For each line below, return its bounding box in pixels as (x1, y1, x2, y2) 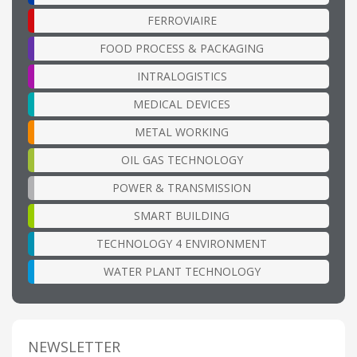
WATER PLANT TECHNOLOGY (103, 263, 261, 279)
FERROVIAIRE (147, 12, 217, 28)
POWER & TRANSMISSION (112, 179, 251, 195)
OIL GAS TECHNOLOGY (120, 151, 243, 167)
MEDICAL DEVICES (133, 96, 230, 112)
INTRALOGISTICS (136, 68, 227, 84)
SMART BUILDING (134, 207, 229, 223)
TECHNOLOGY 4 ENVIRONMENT (96, 235, 267, 251)
